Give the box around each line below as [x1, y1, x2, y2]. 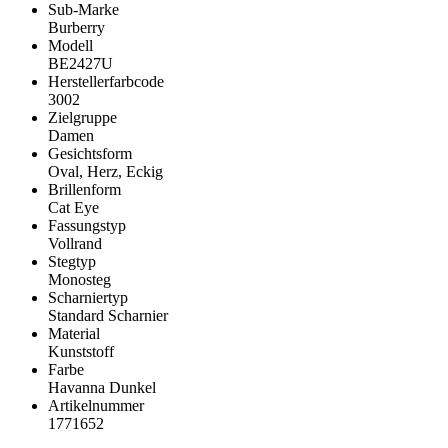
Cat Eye [48, 199, 99, 217]
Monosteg [48, 271, 111, 289]
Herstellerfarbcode [48, 73, 164, 91]
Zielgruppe [48, 109, 117, 127]
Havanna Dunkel [48, 379, 156, 397]
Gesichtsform [48, 145, 132, 163]
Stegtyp [48, 253, 96, 271]
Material [48, 325, 100, 343]
